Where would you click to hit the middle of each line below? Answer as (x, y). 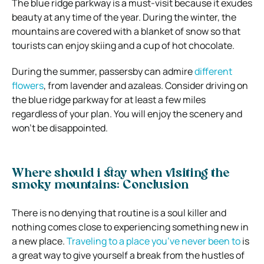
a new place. (39, 241)
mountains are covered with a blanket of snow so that (126, 31)
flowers (28, 85)
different (213, 71)
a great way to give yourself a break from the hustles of (128, 255)
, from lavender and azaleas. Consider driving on (146, 85)
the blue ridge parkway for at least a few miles (109, 99)
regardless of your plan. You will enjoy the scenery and (127, 113)
